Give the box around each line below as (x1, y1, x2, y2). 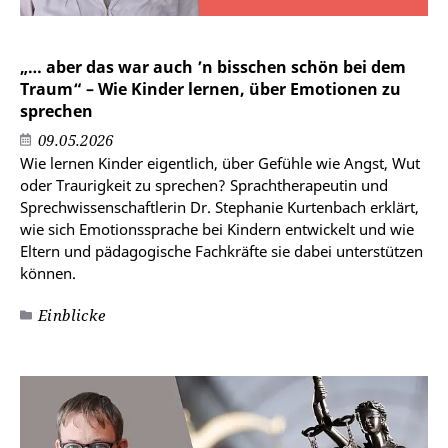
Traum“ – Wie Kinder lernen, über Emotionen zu (20, 78, 401, 101)
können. (20, 263, 76, 284)
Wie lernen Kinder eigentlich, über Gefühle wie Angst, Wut (20, 153, 420, 174)
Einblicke (38, 305, 106, 326)
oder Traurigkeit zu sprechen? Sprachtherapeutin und (20, 175, 388, 196)
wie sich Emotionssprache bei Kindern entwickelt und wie (20, 219, 414, 240)
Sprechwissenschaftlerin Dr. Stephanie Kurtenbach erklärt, (20, 197, 419, 218)
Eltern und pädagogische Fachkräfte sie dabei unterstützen (20, 241, 423, 262)
